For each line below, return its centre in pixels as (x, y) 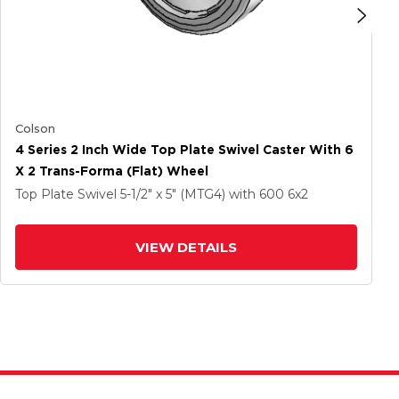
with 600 (258, 194)
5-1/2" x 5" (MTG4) (175, 194)
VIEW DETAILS (186, 247)
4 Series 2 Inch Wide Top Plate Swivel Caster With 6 (184, 150)
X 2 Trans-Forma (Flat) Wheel (112, 171)
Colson (35, 128)
